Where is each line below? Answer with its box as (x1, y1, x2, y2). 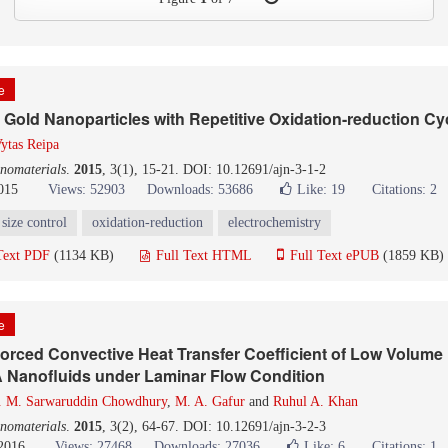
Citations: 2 (372, 182, 437, 197)
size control (2, 215, 67, 230)
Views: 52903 (48, 182, 125, 197)
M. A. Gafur (175, 394, 245, 409)
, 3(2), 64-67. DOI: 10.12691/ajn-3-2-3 (102, 419, 326, 434)
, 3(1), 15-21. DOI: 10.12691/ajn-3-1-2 (102, 162, 326, 177)
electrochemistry (228, 215, 321, 230)
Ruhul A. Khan (273, 394, 358, 409)
